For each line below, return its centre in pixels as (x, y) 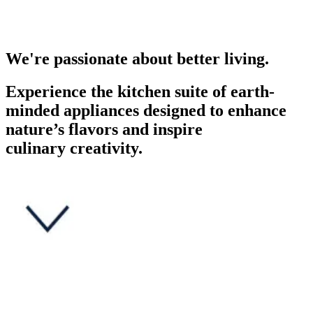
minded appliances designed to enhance (146, 110)
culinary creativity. (74, 148)
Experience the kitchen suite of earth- (140, 92)
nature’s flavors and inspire (104, 129)
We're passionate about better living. (137, 59)
